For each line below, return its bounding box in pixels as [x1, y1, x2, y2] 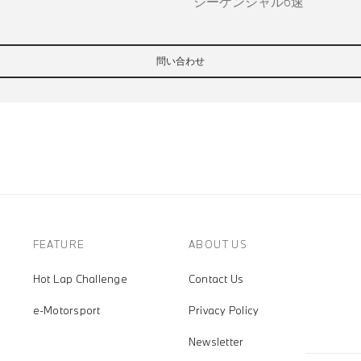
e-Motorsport [32, 302, 101, 317]
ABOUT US [188, 237, 248, 251]
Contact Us [188, 271, 244, 286]
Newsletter [188, 334, 244, 349]
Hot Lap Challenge [32, 271, 127, 286]
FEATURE [32, 237, 85, 251]
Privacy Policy [188, 302, 259, 317]
